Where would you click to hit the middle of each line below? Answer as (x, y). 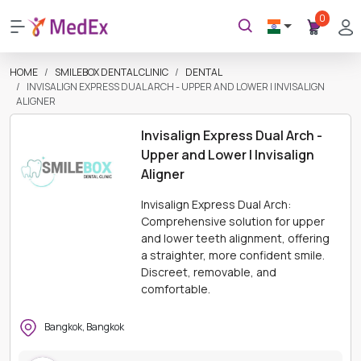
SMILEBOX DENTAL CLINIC (112, 72)
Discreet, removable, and (209, 272)
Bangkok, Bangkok (84, 327)
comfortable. (176, 289)
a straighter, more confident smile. (233, 255)
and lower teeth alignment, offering (236, 238)
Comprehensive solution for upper (233, 221)
